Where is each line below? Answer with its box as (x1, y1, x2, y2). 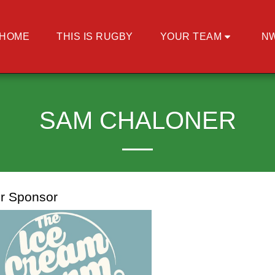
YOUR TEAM (160, 31, 222, 42)
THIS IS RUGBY (56, 31, 133, 42)
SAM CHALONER (39, 107, 236, 134)
